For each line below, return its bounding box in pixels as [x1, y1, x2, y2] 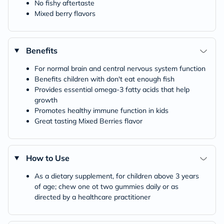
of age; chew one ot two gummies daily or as [34, 182, 178, 191]
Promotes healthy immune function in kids [34, 106, 168, 115]
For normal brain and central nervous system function [34, 64, 205, 73]
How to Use [25, 153, 69, 163]
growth [34, 95, 57, 104]
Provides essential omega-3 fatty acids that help [34, 85, 189, 94]
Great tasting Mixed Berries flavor [34, 116, 142, 125]
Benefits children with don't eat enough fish [34, 74, 174, 83]
